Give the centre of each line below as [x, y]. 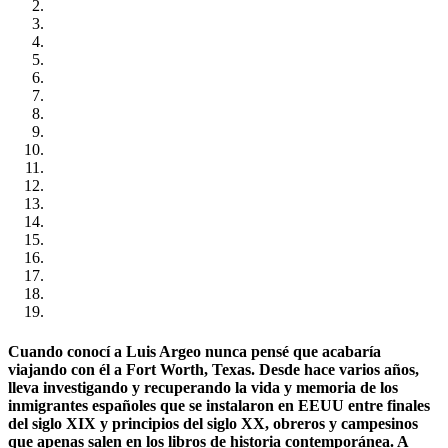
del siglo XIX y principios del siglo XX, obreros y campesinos [213, 423]
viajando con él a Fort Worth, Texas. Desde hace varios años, [213, 369]
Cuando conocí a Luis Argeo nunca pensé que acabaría [194, 351]
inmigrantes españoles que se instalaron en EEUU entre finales [219, 405]
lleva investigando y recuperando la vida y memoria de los [203, 387]
